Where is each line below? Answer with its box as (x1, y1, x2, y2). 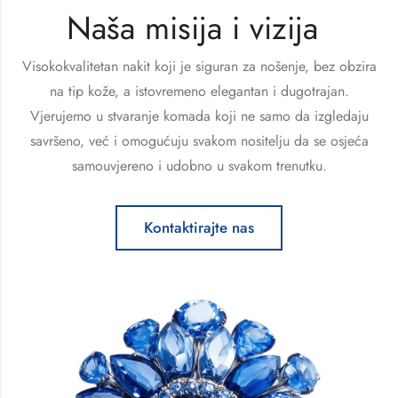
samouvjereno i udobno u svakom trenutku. (71, 155, 327, 177)
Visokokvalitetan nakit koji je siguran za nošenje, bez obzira (21, 56, 377, 77)
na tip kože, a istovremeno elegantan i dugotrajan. (49, 81, 349, 102)
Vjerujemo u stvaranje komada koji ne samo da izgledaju (29, 106, 369, 127)
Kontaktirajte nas (144, 217, 254, 239)
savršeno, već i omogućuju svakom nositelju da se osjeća (29, 131, 369, 152)
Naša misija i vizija (66, 4, 318, 52)
